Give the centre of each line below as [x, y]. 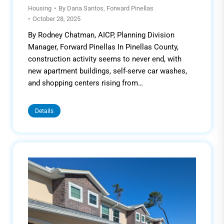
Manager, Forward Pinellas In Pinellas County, [103, 47]
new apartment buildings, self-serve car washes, [107, 71]
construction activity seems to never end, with [105, 59]
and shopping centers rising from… [85, 83]
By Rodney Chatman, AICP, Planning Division [101, 35]
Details [44, 111]
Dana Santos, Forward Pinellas [110, 8]
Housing [40, 8]
